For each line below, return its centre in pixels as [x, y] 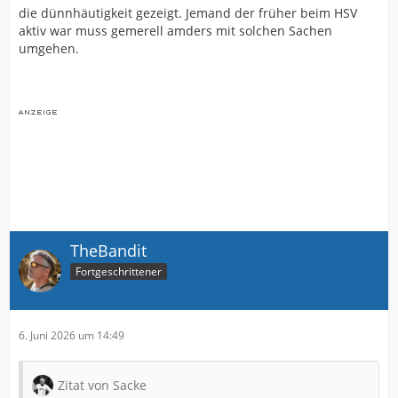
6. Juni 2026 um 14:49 [72, 335]
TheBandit [108, 251]
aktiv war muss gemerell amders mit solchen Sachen [175, 31]
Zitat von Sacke [102, 385]
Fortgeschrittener [119, 271]
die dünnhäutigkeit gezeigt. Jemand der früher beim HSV [188, 13]
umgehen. [49, 49]
